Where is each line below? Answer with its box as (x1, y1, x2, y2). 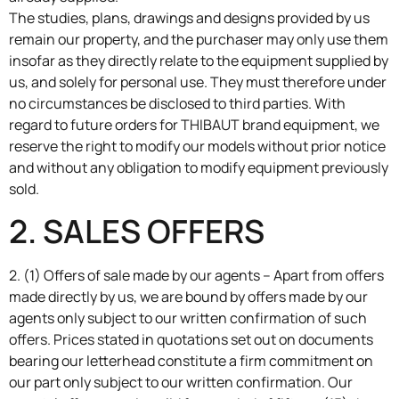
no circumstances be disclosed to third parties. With (9, 93, 346, 113)
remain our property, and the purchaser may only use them (9, 28, 388, 49)
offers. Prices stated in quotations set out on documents (9, 330, 373, 350)
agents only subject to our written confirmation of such (9, 308, 367, 329)
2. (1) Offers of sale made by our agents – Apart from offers (9, 265, 384, 286)
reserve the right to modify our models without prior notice (9, 135, 386, 156)
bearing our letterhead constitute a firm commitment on (9, 351, 373, 371)
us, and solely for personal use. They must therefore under (9, 71, 387, 92)
